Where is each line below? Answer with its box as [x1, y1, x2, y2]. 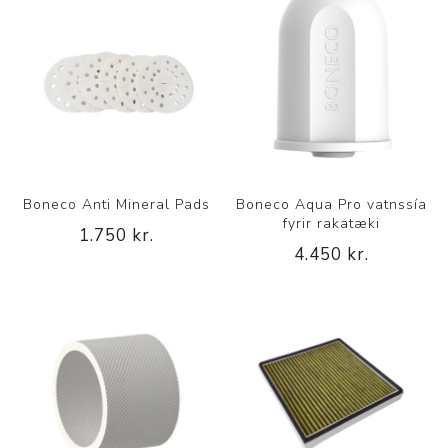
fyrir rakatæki [282, 214, 380, 233]
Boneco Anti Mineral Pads [23, 195, 211, 214]
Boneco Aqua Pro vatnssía [235, 195, 427, 214]
